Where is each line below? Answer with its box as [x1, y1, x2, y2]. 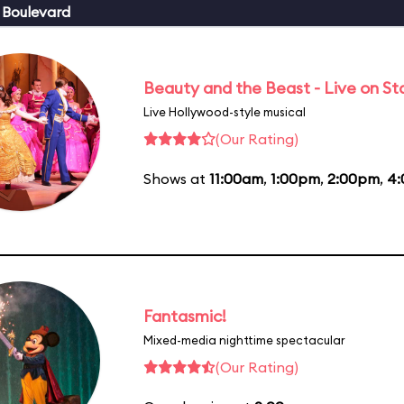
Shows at [143, 169, 209, 188]
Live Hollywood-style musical [143, 104, 306, 119]
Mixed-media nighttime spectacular [143, 332, 345, 347]
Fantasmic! [143, 305, 226, 326]
